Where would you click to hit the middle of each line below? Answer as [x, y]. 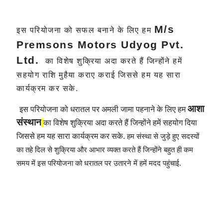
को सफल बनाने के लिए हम [108, 30]
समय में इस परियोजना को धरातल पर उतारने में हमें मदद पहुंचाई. [99, 163]
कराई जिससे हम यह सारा [139, 75]
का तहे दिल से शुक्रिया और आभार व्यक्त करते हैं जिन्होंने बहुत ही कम [105, 150]
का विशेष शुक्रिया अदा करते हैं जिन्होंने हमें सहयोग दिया [120, 122]
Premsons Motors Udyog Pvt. [100, 45]
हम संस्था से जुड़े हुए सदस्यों [163, 136]
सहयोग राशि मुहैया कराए [56, 75]
